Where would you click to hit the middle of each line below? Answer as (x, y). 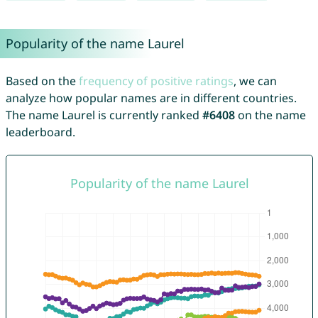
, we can (255, 81)
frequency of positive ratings (156, 81)
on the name (270, 115)
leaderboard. (40, 132)
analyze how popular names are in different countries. (151, 98)
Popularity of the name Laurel (95, 44)
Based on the (42, 81)
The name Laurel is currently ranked (104, 115)
